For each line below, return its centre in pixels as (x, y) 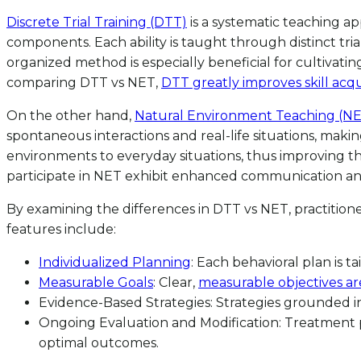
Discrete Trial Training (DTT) (97, 22)
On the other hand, (71, 115)
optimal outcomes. (99, 342)
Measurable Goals (96, 282)
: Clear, (176, 282)
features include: (61, 229)
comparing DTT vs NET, (84, 82)
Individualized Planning (115, 262)
